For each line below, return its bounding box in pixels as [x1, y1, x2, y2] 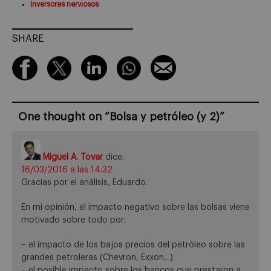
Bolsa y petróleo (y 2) [109, 111, 220, 123]
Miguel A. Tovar [43, 153, 103, 162]
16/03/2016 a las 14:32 [21, 166, 113, 175]
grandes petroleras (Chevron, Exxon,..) [21, 253, 173, 262]
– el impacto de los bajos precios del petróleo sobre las [21, 240, 245, 249]
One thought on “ [18, 111, 109, 123]
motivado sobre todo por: [21, 215, 126, 224]
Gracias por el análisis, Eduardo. [21, 178, 148, 188]
